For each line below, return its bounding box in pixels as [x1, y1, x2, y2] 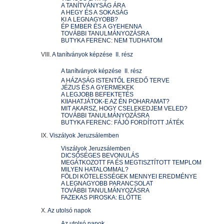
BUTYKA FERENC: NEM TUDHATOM [61, 37, 162, 44]
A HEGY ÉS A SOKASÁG [61, 9, 128, 16]
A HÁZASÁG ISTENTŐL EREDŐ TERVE [61, 77, 169, 84]
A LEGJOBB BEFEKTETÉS [61, 91, 133, 98]
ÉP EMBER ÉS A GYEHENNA [61, 23, 142, 30]
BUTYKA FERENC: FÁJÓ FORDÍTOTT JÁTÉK [61, 119, 184, 126]
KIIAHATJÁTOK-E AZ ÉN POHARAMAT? [61, 98, 169, 105]
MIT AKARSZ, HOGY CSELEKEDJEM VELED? [61, 105, 187, 112]
